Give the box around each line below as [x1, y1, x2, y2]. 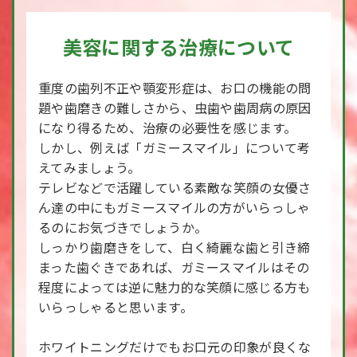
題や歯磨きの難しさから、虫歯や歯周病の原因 [38, 98, 312, 117]
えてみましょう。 [38, 158, 141, 177]
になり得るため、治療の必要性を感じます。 [38, 118, 297, 137]
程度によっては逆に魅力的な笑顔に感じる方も [38, 277, 311, 296]
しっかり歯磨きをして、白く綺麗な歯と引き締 [38, 237, 311, 257]
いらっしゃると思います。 [38, 297, 193, 316]
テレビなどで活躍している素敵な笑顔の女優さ [38, 178, 312, 197]
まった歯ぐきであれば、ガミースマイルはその [38, 257, 310, 277]
